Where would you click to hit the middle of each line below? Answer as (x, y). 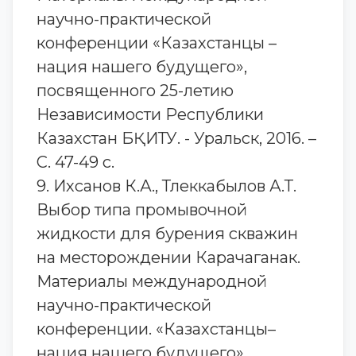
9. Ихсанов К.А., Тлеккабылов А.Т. (166, 186)
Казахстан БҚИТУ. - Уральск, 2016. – (176, 138)
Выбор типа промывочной (142, 210)
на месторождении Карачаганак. (168, 257)
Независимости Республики (150, 114)
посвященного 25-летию (135, 91)
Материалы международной (152, 281)
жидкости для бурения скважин (167, 234)
